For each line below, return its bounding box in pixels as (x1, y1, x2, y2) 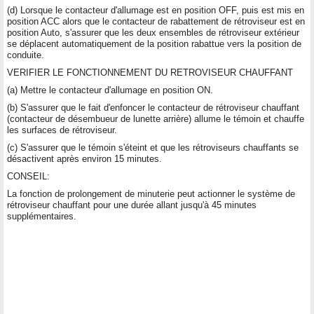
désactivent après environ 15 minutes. (7, 153, 162, 164)
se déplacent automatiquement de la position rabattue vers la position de (7, 38, 301, 49)
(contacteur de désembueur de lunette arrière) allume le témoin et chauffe (7, 113, 304, 124)
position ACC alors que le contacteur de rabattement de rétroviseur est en (7, 15, 305, 27)
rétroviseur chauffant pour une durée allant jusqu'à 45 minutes (7, 199, 257, 210)
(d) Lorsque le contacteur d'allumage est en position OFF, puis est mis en (7, 4, 304, 15)
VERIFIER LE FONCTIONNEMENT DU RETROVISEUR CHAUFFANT (7, 67, 293, 78)
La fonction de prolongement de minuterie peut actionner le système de (7, 188, 295, 199)
